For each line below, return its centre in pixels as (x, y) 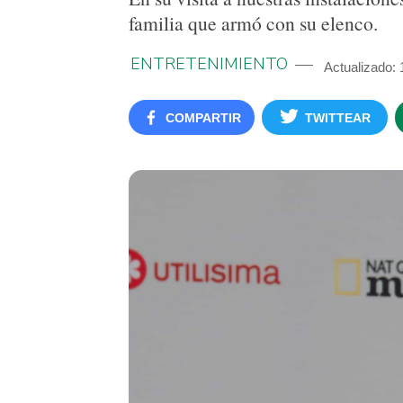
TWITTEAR (338, 118)
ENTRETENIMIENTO (209, 64)
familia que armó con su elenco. (253, 23)
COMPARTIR (203, 118)
